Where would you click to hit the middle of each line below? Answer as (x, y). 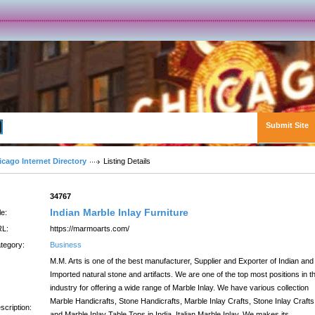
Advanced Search (39, 127)
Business (66, 245)
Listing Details (127, 161)
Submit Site (287, 125)
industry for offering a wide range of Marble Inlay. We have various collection (179, 288)
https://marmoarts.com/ (90, 229)
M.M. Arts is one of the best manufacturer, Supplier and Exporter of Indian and (182, 261)
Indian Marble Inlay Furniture (119, 212)
